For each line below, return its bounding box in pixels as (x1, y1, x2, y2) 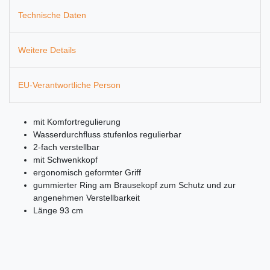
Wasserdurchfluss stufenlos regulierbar (33, 130, 181, 140)
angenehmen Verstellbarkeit (33, 193, 140, 203)
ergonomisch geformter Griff (33, 168, 141, 178)
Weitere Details (18, 45, 76, 55)
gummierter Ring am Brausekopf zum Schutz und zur (33, 180, 236, 190)
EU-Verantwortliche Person (18, 80, 121, 90)
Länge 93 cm (33, 206, 83, 216)
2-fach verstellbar (33, 142, 99, 152)
